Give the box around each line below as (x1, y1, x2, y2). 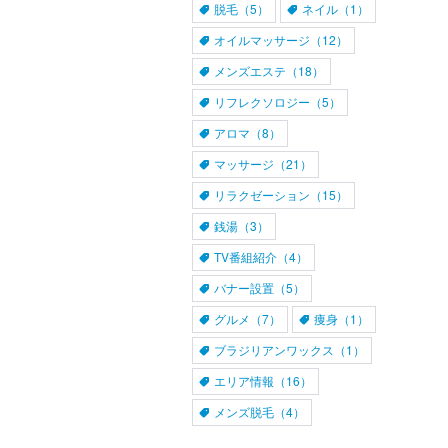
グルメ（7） (214, 310, 281, 327)
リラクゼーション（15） (214, 186, 348, 203)
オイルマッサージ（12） (214, 31, 348, 48)
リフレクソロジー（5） (214, 93, 341, 110)
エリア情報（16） (214, 372, 312, 389)
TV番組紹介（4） (214, 248, 308, 265)
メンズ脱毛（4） (214, 403, 305, 420)
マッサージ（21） (214, 155, 312, 172)
